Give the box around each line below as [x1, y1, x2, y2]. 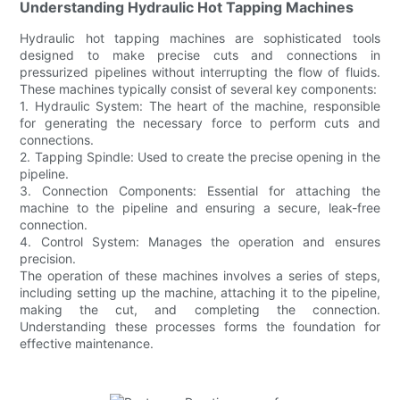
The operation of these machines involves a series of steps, [20, 267, 380, 283]
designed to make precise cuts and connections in [20, 46, 380, 62]
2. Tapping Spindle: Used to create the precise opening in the [20, 148, 380, 164]
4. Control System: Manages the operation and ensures [20, 233, 380, 249]
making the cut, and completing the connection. [20, 301, 380, 317]
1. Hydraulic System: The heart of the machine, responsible [20, 97, 380, 113]
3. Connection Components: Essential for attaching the [20, 182, 380, 198]
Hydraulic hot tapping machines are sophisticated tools [20, 29, 380, 46]
